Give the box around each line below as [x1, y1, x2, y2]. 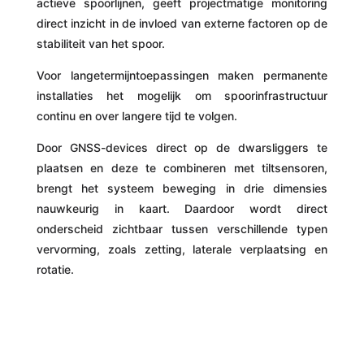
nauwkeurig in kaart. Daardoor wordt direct [36, 201, 328, 215]
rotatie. [36, 262, 74, 276]
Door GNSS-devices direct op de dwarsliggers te [36, 141, 328, 154]
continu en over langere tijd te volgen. [36, 109, 237, 123]
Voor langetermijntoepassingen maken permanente [36, 68, 328, 82]
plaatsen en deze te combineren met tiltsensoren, [36, 161, 328, 175]
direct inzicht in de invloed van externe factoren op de [36, 16, 328, 30]
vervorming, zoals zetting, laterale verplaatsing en [36, 242, 328, 256]
